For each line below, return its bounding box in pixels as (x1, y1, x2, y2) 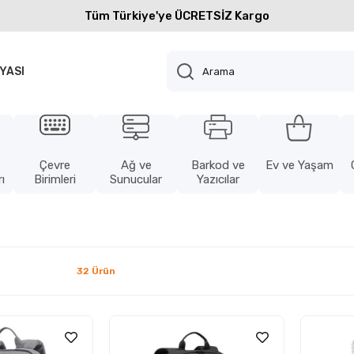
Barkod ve (190, 158, 245, 172)
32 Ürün (77, 265, 115, 277)
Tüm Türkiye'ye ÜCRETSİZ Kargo (85, 9, 269, 23)
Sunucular (110, 172, 163, 186)
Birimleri (33, 172, 76, 186)
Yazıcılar (196, 172, 239, 186)
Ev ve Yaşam (265, 158, 333, 172)
